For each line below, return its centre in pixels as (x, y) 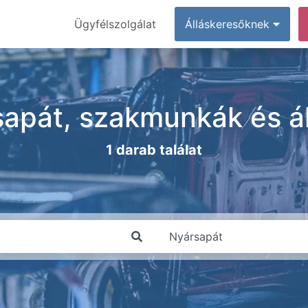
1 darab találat (154, 150)
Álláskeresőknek (229, 24)
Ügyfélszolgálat (115, 24)
